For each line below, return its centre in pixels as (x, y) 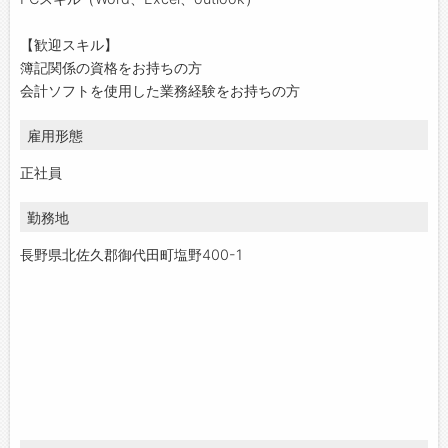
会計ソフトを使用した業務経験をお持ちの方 (160, 91)
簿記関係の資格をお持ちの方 (111, 68)
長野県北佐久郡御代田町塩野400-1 (131, 254)
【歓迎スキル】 (69, 45)
